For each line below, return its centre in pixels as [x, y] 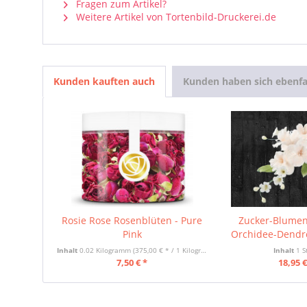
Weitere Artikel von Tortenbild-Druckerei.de [175, 17]
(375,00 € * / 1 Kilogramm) [167, 250]
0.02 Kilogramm [106, 250]
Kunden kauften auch [104, 81]
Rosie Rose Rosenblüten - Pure [132, 220]
